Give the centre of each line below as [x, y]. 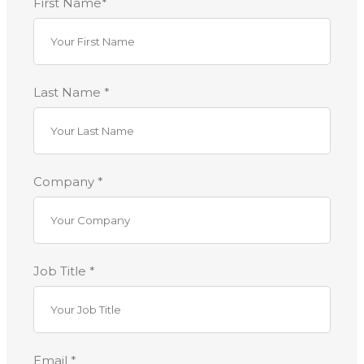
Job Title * [64, 271]
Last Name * [71, 92]
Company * [68, 181]
